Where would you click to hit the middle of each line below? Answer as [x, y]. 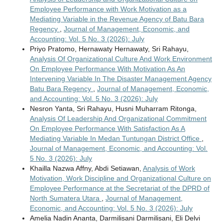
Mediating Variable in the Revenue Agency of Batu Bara [117, 19]
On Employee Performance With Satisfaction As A [107, 129]
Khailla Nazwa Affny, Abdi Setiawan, [86, 168]
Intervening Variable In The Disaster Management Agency [120, 79]
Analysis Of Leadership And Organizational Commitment [118, 119]
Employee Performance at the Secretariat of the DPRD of [119, 188]
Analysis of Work [169, 168]
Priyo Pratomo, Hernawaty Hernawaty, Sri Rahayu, [109, 49]
